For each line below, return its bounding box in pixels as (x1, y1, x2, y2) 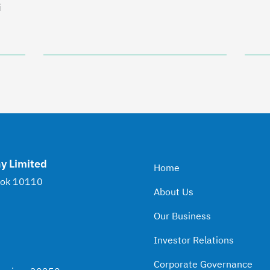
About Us (154, 184, 193, 201)
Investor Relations (154, 233, 234, 249)
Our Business (154, 209, 211, 225)
